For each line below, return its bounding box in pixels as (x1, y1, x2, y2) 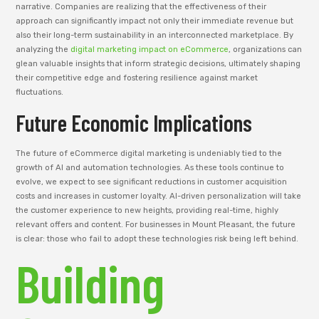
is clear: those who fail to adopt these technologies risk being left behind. (16, 234, 299, 244)
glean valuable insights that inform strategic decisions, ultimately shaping (16, 59, 301, 69)
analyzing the (16, 45, 71, 55)
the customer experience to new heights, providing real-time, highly (16, 205, 279, 215)
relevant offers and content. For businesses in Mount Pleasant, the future (16, 219, 296, 229)
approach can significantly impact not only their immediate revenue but (16, 16, 294, 26)
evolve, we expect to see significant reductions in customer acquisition (16, 177, 288, 187)
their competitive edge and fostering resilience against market (16, 73, 258, 83)
